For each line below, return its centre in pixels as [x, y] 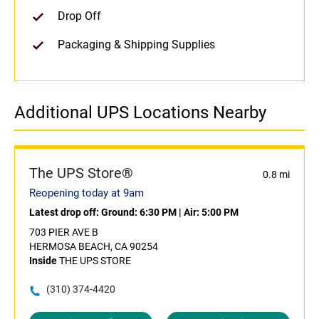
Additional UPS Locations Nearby [140, 113]
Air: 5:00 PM [211, 213]
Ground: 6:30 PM [139, 213]
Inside [43, 261]
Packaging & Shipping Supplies [136, 45]
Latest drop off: [65, 213]
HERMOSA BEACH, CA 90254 [94, 247]
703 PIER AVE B [64, 232]
